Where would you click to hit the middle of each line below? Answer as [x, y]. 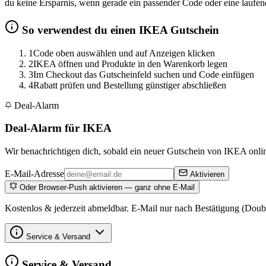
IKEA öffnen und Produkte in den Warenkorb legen [130, 64]
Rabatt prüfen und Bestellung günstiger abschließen [130, 85]
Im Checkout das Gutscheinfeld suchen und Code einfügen [144, 74]
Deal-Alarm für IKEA [58, 128]
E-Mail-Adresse [34, 174]
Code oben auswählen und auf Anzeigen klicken [124, 53]
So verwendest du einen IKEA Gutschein [119, 30]
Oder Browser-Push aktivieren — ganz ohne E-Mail [106, 188]
